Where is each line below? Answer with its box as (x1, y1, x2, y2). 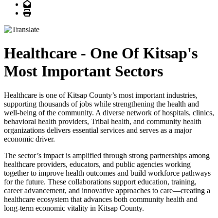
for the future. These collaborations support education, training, (4, 177, 197, 186)
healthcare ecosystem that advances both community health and (4, 195, 198, 203)
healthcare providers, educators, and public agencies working (4, 160, 191, 168)
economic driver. (4, 134, 55, 143)
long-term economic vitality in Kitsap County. (4, 203, 144, 212)
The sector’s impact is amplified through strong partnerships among (4, 151, 210, 160)
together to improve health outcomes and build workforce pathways (4, 168, 211, 177)
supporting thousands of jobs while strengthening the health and (4, 99, 199, 108)
